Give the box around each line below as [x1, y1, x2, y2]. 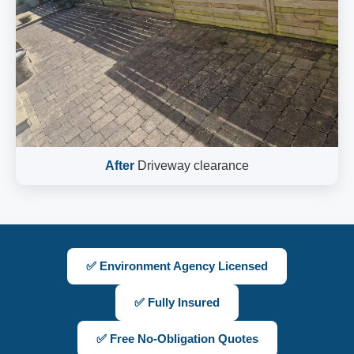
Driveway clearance [134, 159, 249, 172]
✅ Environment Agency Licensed [86, 259, 268, 273]
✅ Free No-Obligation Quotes [96, 332, 258, 345]
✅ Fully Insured [134, 296, 220, 309]
